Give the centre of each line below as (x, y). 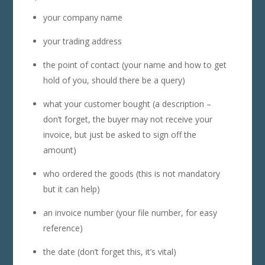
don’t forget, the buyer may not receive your (127, 119)
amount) (59, 150)
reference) (63, 228)
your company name (83, 17)
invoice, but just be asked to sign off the (119, 134)
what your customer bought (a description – (127, 104)
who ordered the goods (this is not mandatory (131, 173)
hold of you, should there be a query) (114, 80)
